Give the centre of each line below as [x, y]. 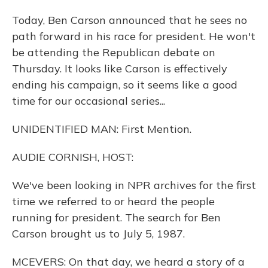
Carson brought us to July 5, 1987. [98, 234]
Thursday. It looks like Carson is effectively [120, 68]
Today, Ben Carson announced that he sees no [130, 20]
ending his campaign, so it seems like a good [125, 85]
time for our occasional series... [89, 101]
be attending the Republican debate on [114, 52]
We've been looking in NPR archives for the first [134, 185]
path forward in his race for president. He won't [134, 36]
